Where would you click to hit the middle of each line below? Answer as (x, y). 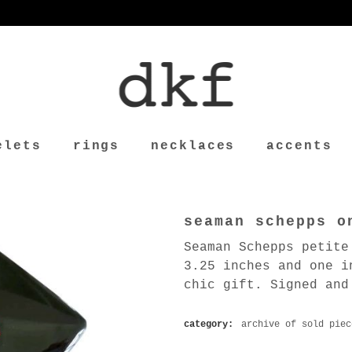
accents (299, 146)
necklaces (193, 146)
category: (211, 324)
